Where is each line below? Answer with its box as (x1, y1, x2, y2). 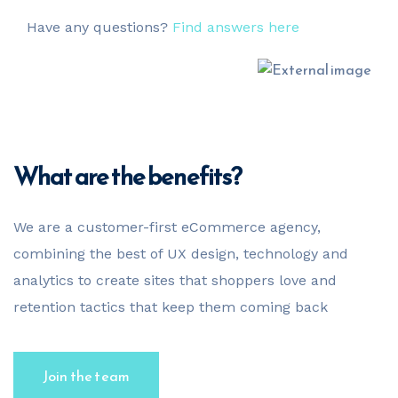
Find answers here (172, 19, 299, 36)
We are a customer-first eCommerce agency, (13, 219, 321, 235)
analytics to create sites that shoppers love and (13, 272, 337, 289)
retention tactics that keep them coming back (13, 298, 328, 315)
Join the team (43, 365, 131, 386)
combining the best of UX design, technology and (13, 245, 348, 262)
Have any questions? (27, 19, 172, 36)
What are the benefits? (13, 157, 243, 195)
